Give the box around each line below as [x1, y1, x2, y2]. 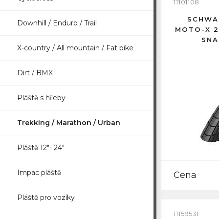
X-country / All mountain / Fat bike [17, 44, 133, 52]
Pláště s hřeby [17, 93, 66, 102]
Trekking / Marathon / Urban [17, 118, 120, 127]
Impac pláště [17, 168, 61, 177]
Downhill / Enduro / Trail [17, 19, 97, 27]
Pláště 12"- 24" [17, 143, 65, 152]
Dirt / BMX [17, 68, 53, 77]
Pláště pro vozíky [17, 193, 75, 202]
